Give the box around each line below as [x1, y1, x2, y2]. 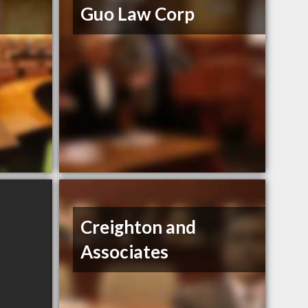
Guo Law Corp [80, 3, 195, 25]
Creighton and [80, 216, 197, 239]
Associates [80, 241, 169, 263]
